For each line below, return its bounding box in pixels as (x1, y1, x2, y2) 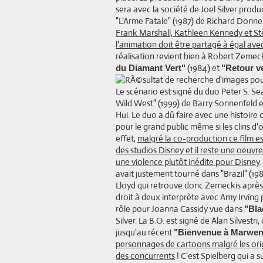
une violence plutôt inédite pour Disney (116, 156, 260, 167)
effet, (116, 133, 137, 144)
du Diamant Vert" (116, 63, 186, 73)
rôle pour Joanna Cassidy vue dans (116, 203, 244, 214)
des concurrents (116, 250, 175, 261)
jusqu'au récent (116, 227, 174, 238)
